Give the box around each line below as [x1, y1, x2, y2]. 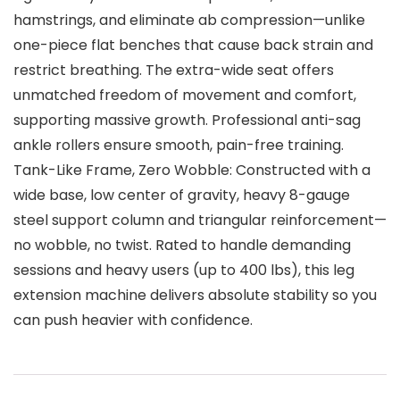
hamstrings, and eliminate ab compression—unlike [13, 10, 365, 31]
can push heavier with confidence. [13, 310, 253, 331]
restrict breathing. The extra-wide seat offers [13, 60, 334, 81]
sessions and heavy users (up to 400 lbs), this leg [13, 260, 354, 281]
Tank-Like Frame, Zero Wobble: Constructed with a [13, 160, 371, 181]
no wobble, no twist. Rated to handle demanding [13, 235, 351, 256]
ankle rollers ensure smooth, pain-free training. [13, 135, 344, 156]
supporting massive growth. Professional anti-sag [13, 110, 361, 131]
